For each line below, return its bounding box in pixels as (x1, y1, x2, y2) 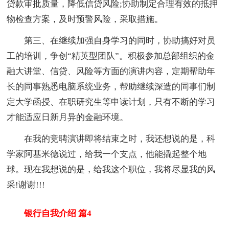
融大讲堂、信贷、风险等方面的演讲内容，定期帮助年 (7, 66, 216, 76)
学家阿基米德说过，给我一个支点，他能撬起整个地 (7, 149, 207, 159)
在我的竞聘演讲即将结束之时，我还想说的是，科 (7, 133, 216, 144)
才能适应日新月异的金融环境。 (7, 112, 129, 122)
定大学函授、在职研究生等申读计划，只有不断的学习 (7, 97, 216, 107)
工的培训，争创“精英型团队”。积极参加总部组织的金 (7, 51, 215, 61)
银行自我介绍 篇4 (7, 209, 92, 219)
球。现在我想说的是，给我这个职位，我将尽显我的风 (7, 164, 216, 174)
